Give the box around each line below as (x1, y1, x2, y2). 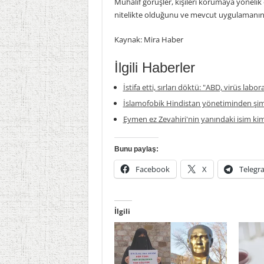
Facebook (135, 164, 170, 174)
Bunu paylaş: (114, 145, 159, 153)
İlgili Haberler (114, 60, 195, 75)
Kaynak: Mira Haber (114, 34, 183, 45)
